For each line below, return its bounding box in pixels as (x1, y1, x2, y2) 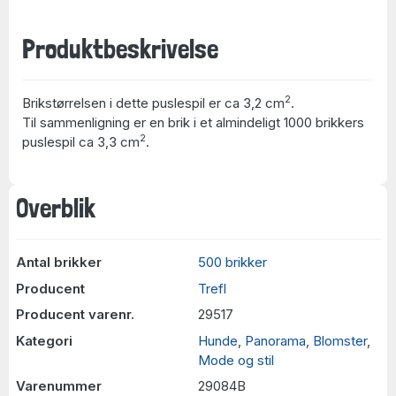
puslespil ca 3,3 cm (22, 133, 140, 150)
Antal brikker (15, 254, 102, 270)
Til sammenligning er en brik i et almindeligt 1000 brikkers (22, 113, 364, 131)
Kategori (15, 331, 72, 349)
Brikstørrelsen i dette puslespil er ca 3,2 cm (22, 94, 285, 111)
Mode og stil (198, 351, 274, 369)
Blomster (313, 331, 367, 349)
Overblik (15, 193, 95, 224)
